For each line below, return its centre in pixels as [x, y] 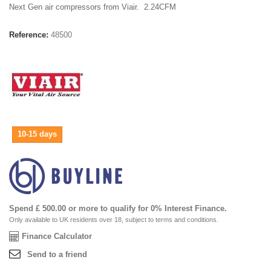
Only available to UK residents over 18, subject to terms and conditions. [114, 219]
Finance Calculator [57, 236]
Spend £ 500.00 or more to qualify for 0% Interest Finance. [118, 208]
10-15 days [37, 134]
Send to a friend [57, 254]
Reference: [29, 34]
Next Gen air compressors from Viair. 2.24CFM [93, 7]
